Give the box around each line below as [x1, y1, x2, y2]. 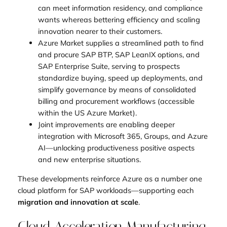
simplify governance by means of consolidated [37, 85, 196, 95]
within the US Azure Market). [37, 108, 137, 118]
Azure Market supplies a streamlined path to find [37, 38, 204, 48]
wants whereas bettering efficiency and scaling [37, 15, 200, 25]
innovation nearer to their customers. [37, 26, 162, 36]
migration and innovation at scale [17, 197, 138, 207]
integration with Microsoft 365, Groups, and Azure [37, 131, 208, 141]
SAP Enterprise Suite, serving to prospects [37, 61, 180, 71]
